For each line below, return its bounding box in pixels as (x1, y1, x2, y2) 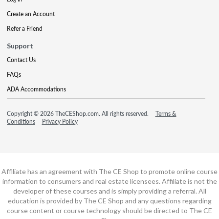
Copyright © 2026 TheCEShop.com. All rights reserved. (7, 109, 150, 118)
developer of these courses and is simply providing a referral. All (13, 186, 206, 195)
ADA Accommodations (7, 85, 66, 93)
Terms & (155, 109, 176, 118)
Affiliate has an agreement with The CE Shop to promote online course (1, 167, 218, 175)
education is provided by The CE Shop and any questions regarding (7, 196, 212, 205)
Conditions (7, 117, 35, 126)
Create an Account (7, 9, 55, 18)
